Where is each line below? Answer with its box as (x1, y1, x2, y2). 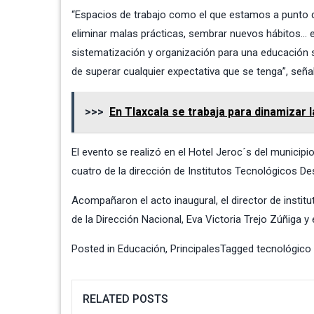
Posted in (71, 243, 118, 256)
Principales (170, 243, 220, 256)
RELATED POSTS (83, 292, 168, 306)
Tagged (220, 243, 257, 256)
